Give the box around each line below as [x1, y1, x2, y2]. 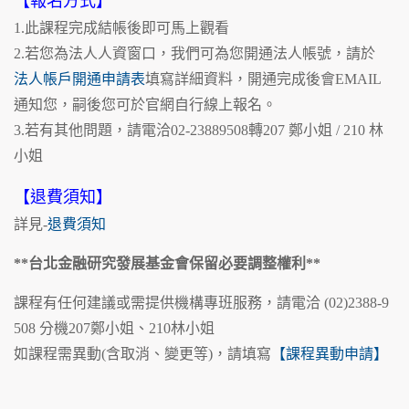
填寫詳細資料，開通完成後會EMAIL [145, 71, 382, 88]
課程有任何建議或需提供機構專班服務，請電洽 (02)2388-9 [14, 295, 389, 311]
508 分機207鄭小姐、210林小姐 [14, 320, 215, 337]
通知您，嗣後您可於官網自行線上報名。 [14, 97, 277, 113]
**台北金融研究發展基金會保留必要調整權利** [14, 256, 320, 272]
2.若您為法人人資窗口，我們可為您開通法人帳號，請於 [14, 46, 375, 62]
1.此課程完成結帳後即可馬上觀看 [14, 20, 229, 37]
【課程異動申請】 [271, 346, 388, 362]
